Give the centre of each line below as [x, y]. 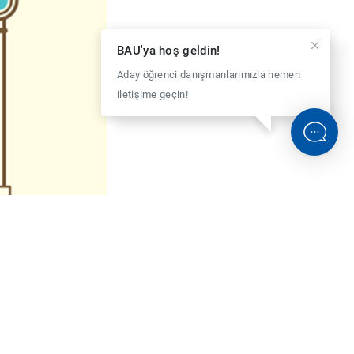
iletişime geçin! [153, 94]
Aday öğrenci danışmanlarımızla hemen [209, 75]
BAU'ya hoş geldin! [169, 51]
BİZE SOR [221, 237]
